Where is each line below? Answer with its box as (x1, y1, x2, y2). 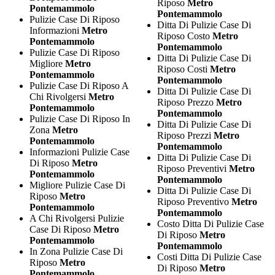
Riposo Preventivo (157, 196, 231, 207)
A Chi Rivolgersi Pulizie (29, 212, 124, 223)
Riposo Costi (157, 63, 210, 74)
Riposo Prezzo (157, 96, 216, 107)
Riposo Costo (157, 30, 212, 41)
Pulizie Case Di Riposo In (29, 113, 130, 124)
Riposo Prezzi (157, 130, 214, 141)
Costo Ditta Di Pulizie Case (157, 218, 264, 229)
